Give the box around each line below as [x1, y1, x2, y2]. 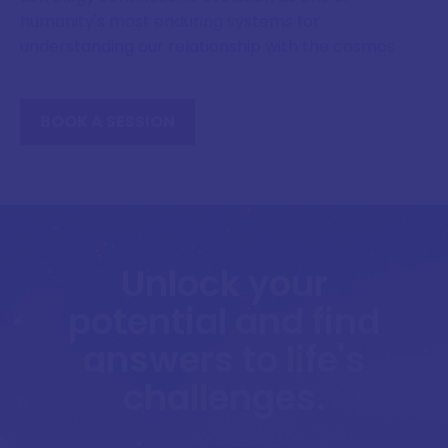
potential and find [68, 296, 380, 346]
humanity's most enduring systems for [20, 9, 320, 33]
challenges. [122, 372, 326, 422]
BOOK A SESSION [40, 109, 175, 133]
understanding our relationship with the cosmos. [20, 34, 398, 58]
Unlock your [120, 258, 328, 308]
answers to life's [83, 334, 365, 384]
